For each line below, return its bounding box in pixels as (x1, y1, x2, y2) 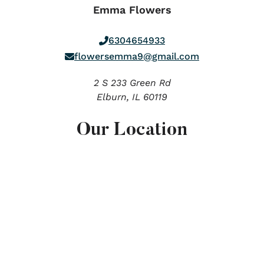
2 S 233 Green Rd (93, 77, 171, 88)
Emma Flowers (93, 4, 171, 16)
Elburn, (97, 91, 132, 103)
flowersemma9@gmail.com (74, 51, 199, 62)
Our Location (77, 121, 187, 140)
